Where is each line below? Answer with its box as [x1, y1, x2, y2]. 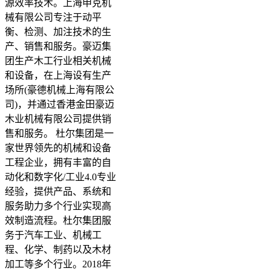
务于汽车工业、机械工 [5, 229, 102, 240]
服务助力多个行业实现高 [5, 200, 111, 211]
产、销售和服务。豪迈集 [5, 41, 111, 51]
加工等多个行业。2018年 [5, 258, 111, 269]
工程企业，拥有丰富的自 [5, 157, 111, 168]
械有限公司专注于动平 [5, 11, 102, 22]
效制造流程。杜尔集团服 [5, 215, 111, 226]
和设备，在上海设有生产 [5, 70, 111, 80]
